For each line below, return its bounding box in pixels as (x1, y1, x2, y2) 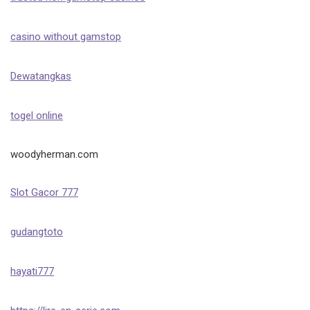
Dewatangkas (10, 70, 71, 82)
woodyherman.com (10, 148, 98, 161)
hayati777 (10, 265, 54, 277)
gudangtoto (10, 226, 63, 238)
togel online (10, 109, 63, 122)
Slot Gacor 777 (10, 186, 78, 199)
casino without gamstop (10, 30, 121, 43)
